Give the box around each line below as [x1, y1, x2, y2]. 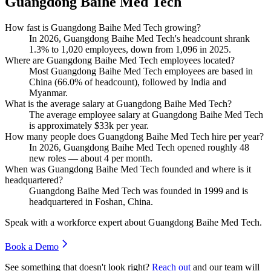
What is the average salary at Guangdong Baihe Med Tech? [5, 98, 232, 109]
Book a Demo [5, 241, 59, 252]
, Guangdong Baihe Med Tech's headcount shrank [59, 33, 250, 44]
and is [223, 185, 248, 196]
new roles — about [29, 152, 104, 163]
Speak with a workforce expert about [5, 217, 148, 227]
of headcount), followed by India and [82, 76, 226, 87]
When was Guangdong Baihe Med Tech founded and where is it [5, 163, 251, 174]
